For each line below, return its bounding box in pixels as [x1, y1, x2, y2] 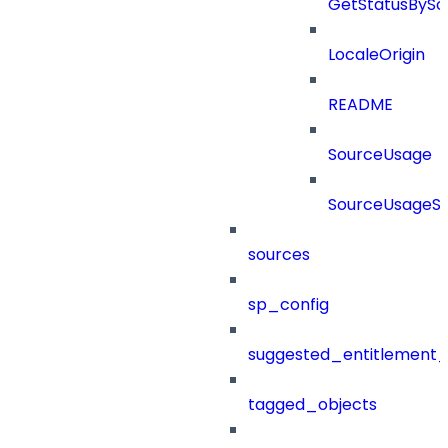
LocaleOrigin [328, 43, 425, 67]
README [328, 93, 393, 117]
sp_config [248, 293, 329, 317]
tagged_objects [248, 393, 377, 417]
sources [248, 243, 310, 267]
